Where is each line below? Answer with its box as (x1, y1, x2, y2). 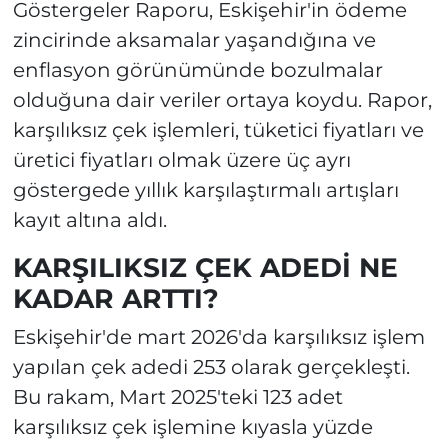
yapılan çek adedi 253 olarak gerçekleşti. (12, 355, 410, 380)
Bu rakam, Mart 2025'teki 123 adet (12, 385, 343, 410)
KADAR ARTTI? (12, 281, 219, 315)
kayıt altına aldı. (12, 207, 167, 232)
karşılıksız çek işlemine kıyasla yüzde (12, 415, 373, 440)
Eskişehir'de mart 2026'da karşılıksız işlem (12, 325, 425, 350)
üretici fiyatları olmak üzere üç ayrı (12, 147, 351, 172)
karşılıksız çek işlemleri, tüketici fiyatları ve (12, 117, 424, 142)
